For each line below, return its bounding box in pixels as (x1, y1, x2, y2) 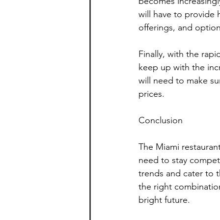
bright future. (138, 194, 190, 206)
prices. (138, 88, 165, 100)
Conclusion (138, 115, 183, 126)
